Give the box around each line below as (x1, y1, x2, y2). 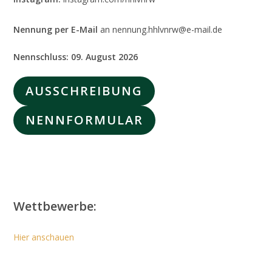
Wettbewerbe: (13, 198, 97, 214)
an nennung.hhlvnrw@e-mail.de (98, 24, 223, 35)
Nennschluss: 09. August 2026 (13, 51, 138, 63)
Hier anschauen (13, 231, 75, 243)
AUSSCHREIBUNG (25, 83, 143, 99)
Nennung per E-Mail (13, 24, 98, 35)
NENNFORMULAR (25, 112, 144, 128)
